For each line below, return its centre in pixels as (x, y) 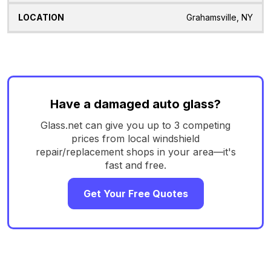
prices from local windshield (135, 138)
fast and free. (135, 165)
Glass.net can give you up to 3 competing (135, 125)
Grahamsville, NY (220, 18)
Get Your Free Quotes (135, 193)
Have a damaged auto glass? (135, 104)
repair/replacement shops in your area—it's (135, 152)
